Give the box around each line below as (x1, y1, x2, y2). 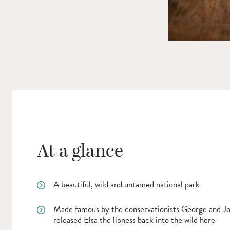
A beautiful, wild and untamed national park (53, 178, 200, 191)
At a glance (37, 138, 123, 165)
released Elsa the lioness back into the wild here (53, 213, 215, 226)
